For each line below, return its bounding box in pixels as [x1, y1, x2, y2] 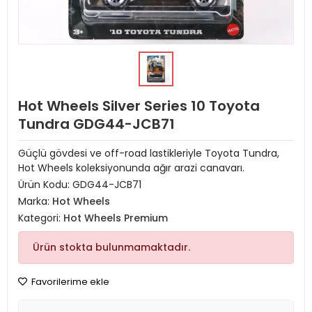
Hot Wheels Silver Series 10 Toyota [18, 96, 260, 116]
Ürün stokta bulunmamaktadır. [33, 240, 190, 254]
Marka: [18, 194, 52, 208]
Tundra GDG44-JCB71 [18, 114, 175, 134]
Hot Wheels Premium [63, 211, 168, 225]
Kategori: [18, 211, 63, 225]
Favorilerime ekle [29, 275, 109, 288]
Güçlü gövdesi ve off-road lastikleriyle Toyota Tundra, [18, 146, 279, 160]
